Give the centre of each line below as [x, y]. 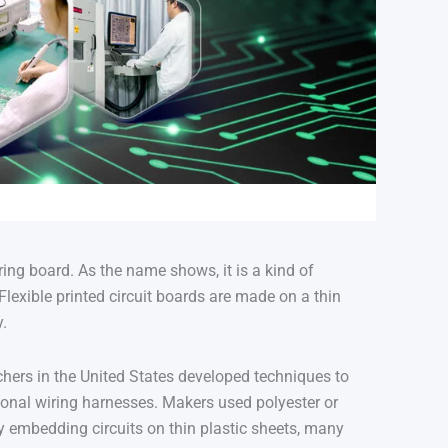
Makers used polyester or [248, 403]
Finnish [302, 41]
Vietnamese [318, 74]
